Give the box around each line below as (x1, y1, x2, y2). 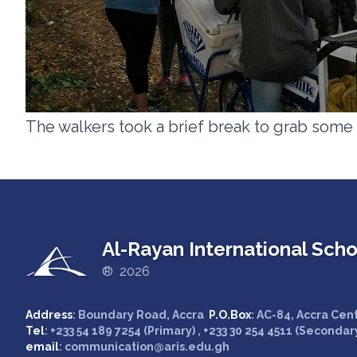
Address (25, 308, 73, 321)
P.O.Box (209, 308, 251, 321)
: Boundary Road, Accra (73, 308, 209, 321)
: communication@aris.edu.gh (59, 340, 229, 353)
